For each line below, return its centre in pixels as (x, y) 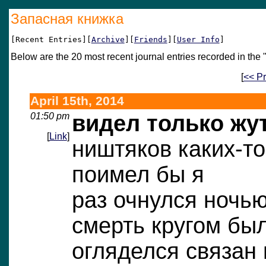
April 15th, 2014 (77, 101)
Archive (108, 39)
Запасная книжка (67, 18)
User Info (198, 39)
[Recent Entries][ (51, 39)
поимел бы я (138, 174)
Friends (151, 39)
